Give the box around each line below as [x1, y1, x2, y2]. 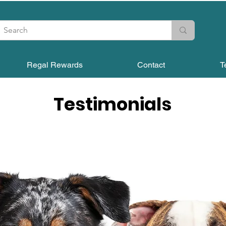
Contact [137, 60, 165, 70]
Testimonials [53, 91, 172, 117]
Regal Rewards [26, 60, 83, 70]
